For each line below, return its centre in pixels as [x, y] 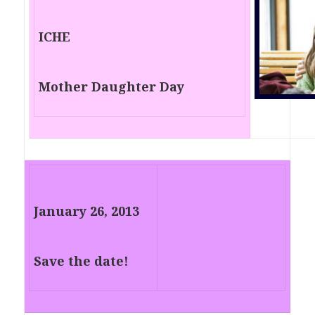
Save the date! [82, 261]
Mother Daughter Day [112, 87]
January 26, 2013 [87, 211]
